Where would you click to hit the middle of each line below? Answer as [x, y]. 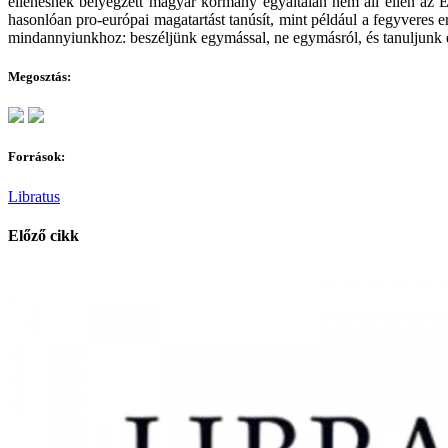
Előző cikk [43, 235]
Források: [36, 157]
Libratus [34, 196]
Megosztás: [39, 76]
